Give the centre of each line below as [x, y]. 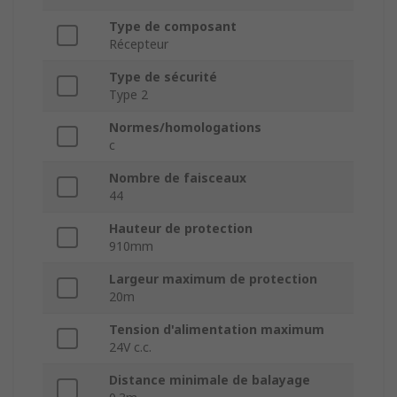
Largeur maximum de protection [213, 279]
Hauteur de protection [181, 229]
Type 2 [128, 95]
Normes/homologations [185, 128]
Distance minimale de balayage [210, 380]
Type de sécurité [163, 77]
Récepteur [139, 44]
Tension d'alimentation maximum [217, 330]
